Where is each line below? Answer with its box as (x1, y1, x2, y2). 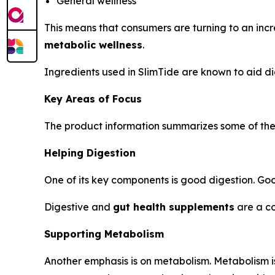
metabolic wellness (44, 39, 142, 52)
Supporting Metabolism (44, 228, 164, 241)
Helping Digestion (44, 147, 136, 160)
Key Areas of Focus (44, 93, 142, 106)
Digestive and (44, 201, 113, 214)
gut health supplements (113, 201, 234, 214)
